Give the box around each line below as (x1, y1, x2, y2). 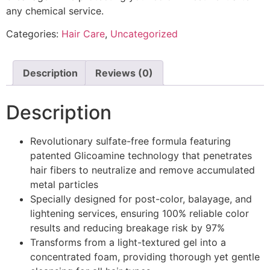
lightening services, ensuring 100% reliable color (30, 207, 249, 219)
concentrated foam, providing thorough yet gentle (30, 250, 260, 263)
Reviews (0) (95, 66, 153, 79)
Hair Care (61, 27, 105, 40)
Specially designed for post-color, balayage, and (30, 192, 252, 205)
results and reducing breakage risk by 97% (30, 221, 225, 234)
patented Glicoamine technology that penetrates (30, 149, 252, 162)
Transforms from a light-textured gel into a (30, 236, 226, 248)
